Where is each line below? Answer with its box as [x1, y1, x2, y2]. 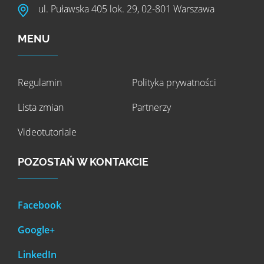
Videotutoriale [18, 125, 77, 138]
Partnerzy [132, 100, 171, 114]
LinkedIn [18, 247, 57, 261]
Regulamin [18, 75, 62, 89]
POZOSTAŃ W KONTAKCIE [18, 155, 148, 168]
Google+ [18, 223, 55, 236]
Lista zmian [18, 100, 64, 114]
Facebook [18, 198, 61, 212]
